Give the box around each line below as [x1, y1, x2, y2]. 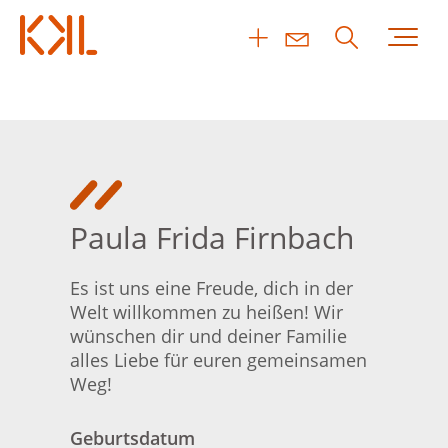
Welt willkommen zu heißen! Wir [70, 300, 343, 324]
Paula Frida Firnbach [70, 217, 354, 258]
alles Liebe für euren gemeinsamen [70, 348, 367, 372]
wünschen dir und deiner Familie [70, 324, 347, 348]
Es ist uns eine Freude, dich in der [70, 276, 353, 300]
